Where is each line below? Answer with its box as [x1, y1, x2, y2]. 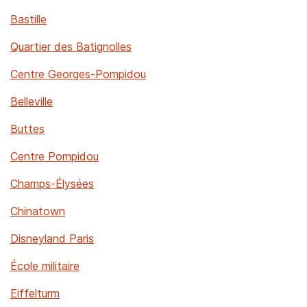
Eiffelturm [10, 286, 60, 300]
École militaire [10, 259, 79, 273]
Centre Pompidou [10, 149, 99, 163]
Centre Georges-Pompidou [10, 67, 146, 81]
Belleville [10, 95, 53, 108]
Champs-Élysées [10, 177, 94, 191]
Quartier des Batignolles [10, 40, 132, 53]
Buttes [10, 122, 45, 136]
